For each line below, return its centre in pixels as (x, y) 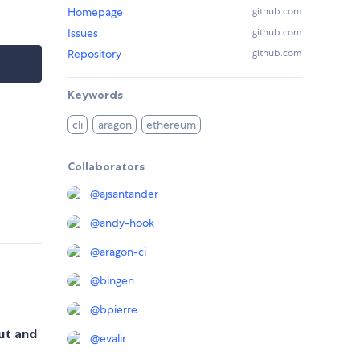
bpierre (119, 310)
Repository (94, 54)
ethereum (172, 125)
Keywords (95, 95)
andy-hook (127, 223)
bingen (117, 281)
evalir (113, 339)
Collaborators (106, 167)
